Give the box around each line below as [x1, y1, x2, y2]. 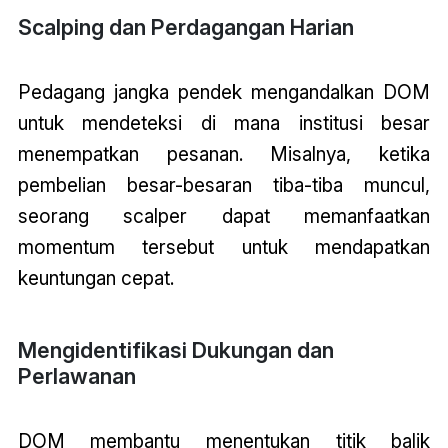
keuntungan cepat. [17, 265, 174, 290]
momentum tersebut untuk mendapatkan [17, 234, 431, 259]
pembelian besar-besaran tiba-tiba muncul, [17, 172, 431, 197]
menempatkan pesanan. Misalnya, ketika [17, 141, 431, 166]
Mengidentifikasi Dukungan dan [17, 336, 334, 363]
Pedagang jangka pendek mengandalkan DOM [17, 79, 431, 104]
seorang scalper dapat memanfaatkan [17, 203, 431, 228]
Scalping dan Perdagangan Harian [17, 13, 354, 40]
